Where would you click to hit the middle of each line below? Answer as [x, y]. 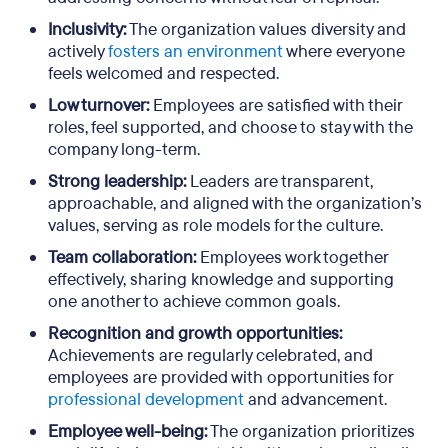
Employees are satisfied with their [275, 105]
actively [78, 51]
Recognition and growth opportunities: [195, 333]
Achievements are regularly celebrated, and [210, 355]
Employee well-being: [127, 431]
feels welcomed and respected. [163, 73]
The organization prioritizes [311, 431]
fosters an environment [195, 51]
